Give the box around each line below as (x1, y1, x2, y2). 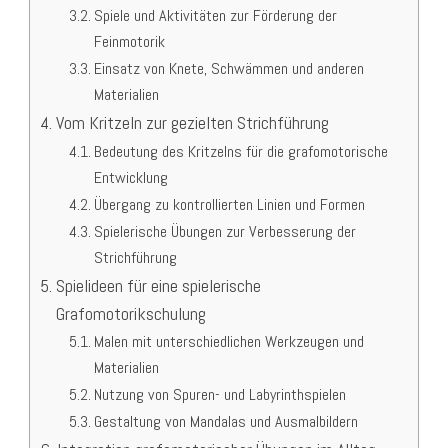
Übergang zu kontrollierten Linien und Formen (93, 194, 365, 216)
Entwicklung (93, 167, 168, 189)
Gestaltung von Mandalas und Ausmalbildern (93, 411, 358, 433)
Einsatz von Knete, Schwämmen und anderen (93, 58, 364, 80)
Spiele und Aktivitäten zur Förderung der (93, 5, 337, 27)
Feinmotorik (93, 31, 165, 53)
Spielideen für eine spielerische (55, 274, 261, 298)
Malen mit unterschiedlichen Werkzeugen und (93, 331, 364, 353)
